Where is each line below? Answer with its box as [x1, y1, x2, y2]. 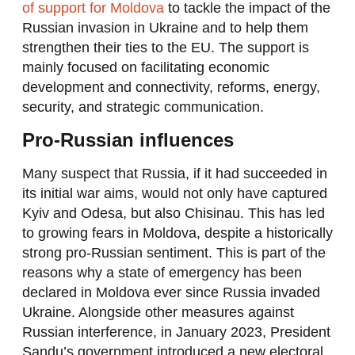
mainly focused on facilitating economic [21, 59, 269, 76]
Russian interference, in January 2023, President [21, 323, 330, 340]
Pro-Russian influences [21, 128, 234, 151]
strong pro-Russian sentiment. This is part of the [21, 244, 326, 261]
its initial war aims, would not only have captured [21, 185, 327, 201]
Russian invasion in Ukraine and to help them [21, 20, 308, 36]
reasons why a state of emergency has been [21, 264, 302, 281]
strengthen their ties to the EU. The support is [21, 40, 309, 56]
